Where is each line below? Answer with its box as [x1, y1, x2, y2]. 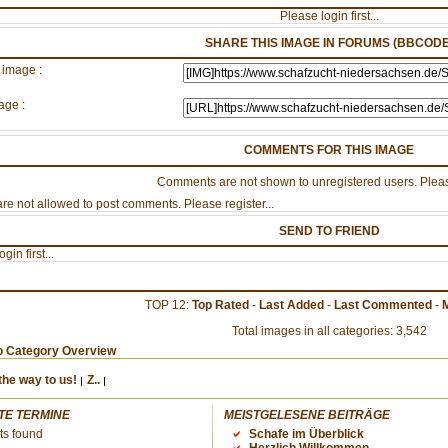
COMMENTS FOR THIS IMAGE [244, 143, 414, 158]
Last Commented [333, 297, 432, 312]
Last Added [258, 297, 324, 312]
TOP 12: [144, 297, 192, 312]
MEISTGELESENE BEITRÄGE [224, 407, 390, 422]
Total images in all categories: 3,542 [231, 323, 427, 338]
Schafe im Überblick [249, 426, 364, 441]
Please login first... [279, 8, 379, 23]
